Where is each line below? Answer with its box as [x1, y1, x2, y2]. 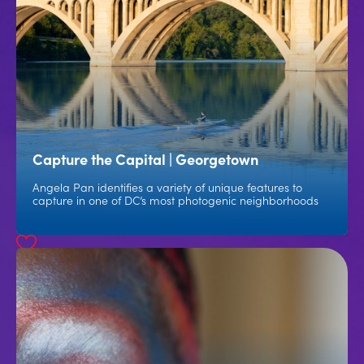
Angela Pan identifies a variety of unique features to [32, 179, 302, 195]
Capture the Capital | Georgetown [32, 149, 258, 169]
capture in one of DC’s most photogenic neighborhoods [32, 192, 318, 208]
